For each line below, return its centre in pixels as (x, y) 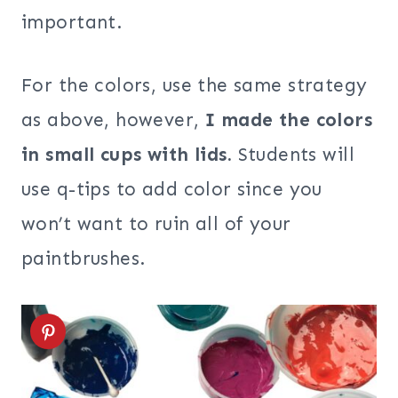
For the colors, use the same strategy (195, 86)
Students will (293, 155)
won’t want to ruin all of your (156, 224)
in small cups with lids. (127, 155)
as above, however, (113, 120)
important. (72, 23)
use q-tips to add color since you (172, 190)
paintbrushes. (84, 259)
